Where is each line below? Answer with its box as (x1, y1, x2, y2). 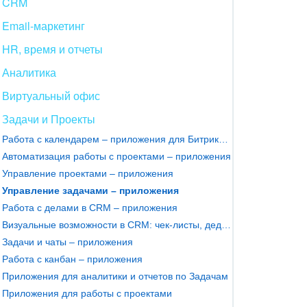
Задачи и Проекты (2, 110, 95, 127)
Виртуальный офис (2, 87, 100, 103)
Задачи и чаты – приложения (2, 236, 133, 247)
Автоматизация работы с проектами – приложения (2, 150, 231, 162)
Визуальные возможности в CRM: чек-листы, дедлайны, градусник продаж (221, 219, 231, 230)
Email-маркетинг (2, 17, 85, 34)
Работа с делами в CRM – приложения (2, 201, 177, 213)
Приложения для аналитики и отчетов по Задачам (2, 270, 228, 282)
